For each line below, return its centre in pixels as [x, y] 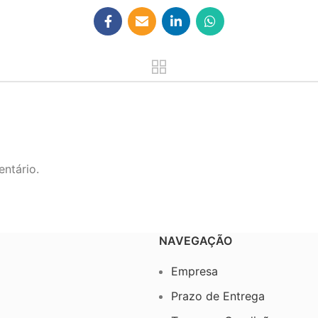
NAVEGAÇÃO [196, 241]
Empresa [194, 271]
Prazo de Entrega [218, 296]
